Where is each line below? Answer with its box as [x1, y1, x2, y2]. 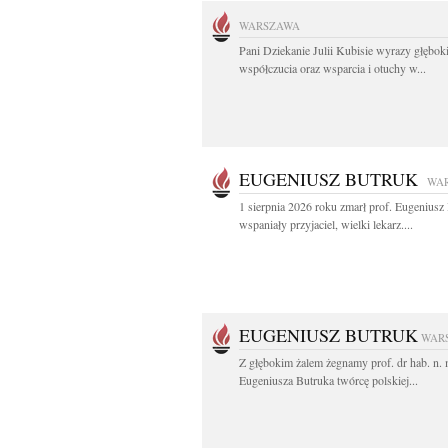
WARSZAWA [239, 18, 300, 33]
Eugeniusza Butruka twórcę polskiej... [239, 372, 418, 388]
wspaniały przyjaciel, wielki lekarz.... [239, 216, 413, 232]
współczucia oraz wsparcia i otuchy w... [239, 60, 426, 76]
